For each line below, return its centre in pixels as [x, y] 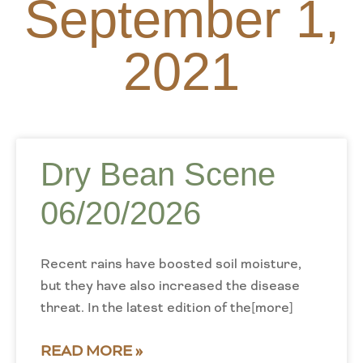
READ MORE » [92, 351]
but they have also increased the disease [170, 286]
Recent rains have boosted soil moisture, [171, 264]
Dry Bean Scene [158, 174]
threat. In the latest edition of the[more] [167, 307]
